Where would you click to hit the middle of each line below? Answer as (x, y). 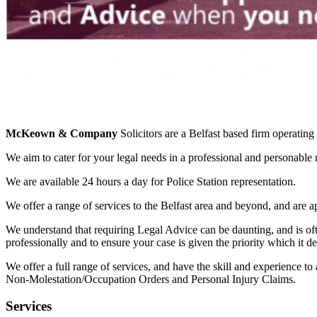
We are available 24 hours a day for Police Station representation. (151, 181)
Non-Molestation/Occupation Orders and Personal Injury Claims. (151, 279)
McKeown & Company (62, 133)
